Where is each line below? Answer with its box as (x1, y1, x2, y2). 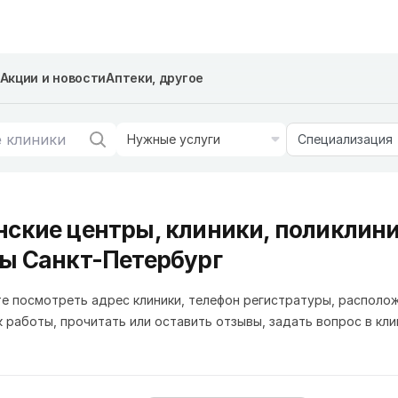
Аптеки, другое (106, 70, 203, 85)
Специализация (297, 131, 393, 147)
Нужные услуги (127, 131, 220, 147)
